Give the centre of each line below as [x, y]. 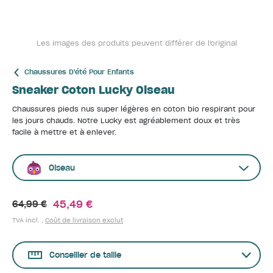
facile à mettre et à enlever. [64, 132]
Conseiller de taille [85, 255]
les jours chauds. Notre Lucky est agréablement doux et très [126, 121]
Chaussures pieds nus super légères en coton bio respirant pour [134, 109]
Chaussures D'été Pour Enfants [79, 72]
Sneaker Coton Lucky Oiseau [94, 90]
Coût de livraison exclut [84, 220]
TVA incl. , [29, 220]
